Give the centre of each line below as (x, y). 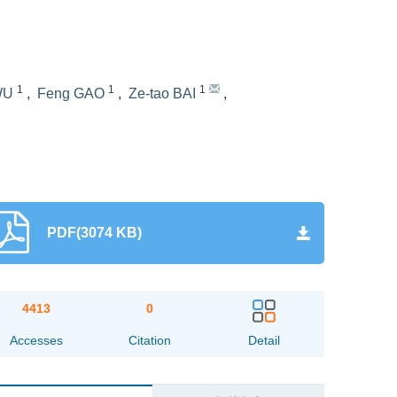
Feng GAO (71, 93)
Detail (264, 340)
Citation (150, 340)
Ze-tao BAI (162, 93)
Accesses (36, 340)
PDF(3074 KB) (94, 233)
